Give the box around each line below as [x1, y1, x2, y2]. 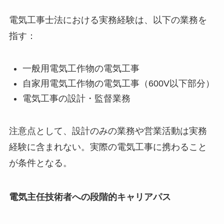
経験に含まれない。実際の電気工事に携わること [8, 142, 207, 152]
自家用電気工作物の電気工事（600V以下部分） [22, 78, 214, 89]
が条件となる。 [8, 158, 72, 168]
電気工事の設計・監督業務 [22, 93, 130, 104]
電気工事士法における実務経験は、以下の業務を [8, 14, 207, 25]
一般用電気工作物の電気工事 [22, 63, 139, 73]
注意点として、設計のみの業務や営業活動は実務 [8, 126, 207, 136]
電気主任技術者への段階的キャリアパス [8, 192, 171, 202]
